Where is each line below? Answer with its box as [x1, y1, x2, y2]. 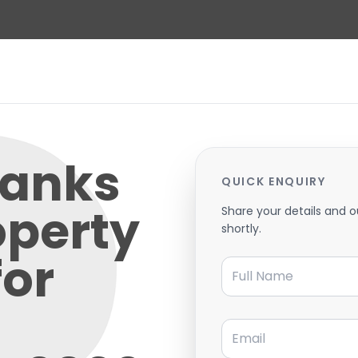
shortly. [221, 220, 261, 237]
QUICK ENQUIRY [221, 173, 326, 189]
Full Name [221, 252, 282, 271]
